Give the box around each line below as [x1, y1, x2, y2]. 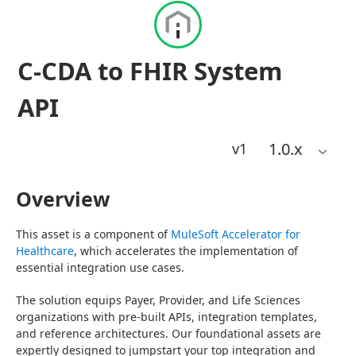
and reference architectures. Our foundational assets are [16, 326, 321, 341]
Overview [16, 185, 110, 212]
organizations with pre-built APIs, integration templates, [16, 309, 317, 324]
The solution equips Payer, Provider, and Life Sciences [16, 292, 300, 308]
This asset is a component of [16, 226, 171, 242]
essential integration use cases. [16, 260, 184, 275]
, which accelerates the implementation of [74, 243, 298, 258]
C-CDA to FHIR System [17, 54, 282, 87]
